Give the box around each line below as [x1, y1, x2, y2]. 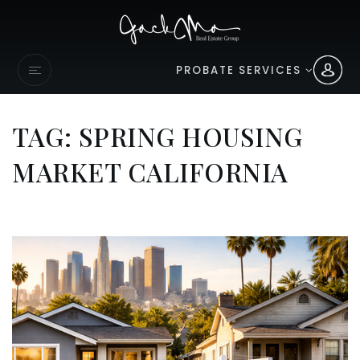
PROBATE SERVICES [175, 62, 305, 78]
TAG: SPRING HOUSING [12, 119, 303, 153]
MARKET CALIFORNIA [12, 154, 288, 189]
